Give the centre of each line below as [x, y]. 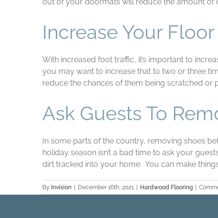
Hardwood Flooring [166, 187]
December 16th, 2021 [106, 187]
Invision [61, 187]
